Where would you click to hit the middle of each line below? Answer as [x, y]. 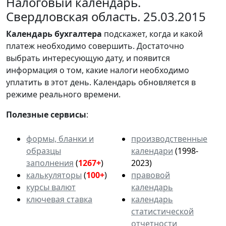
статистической [162, 211]
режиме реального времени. [63, 94]
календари [152, 151]
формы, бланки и [60, 138]
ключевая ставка [59, 199]
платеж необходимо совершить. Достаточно [95, 46]
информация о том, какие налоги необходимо [98, 70]
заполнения [50, 163]
